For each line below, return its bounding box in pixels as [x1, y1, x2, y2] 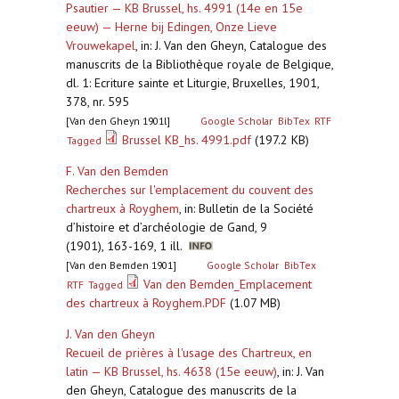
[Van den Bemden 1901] [66, 258, 176, 272]
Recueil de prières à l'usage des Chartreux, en [66, 345, 312, 361]
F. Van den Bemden [66, 163, 168, 179]
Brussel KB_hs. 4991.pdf [122, 132, 252, 148]
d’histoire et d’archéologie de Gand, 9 [66, 219, 267, 235]
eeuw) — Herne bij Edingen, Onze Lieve [66, 19, 277, 35]
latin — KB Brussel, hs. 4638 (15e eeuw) [66, 363, 277, 379]
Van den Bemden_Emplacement [143, 276, 313, 292]
